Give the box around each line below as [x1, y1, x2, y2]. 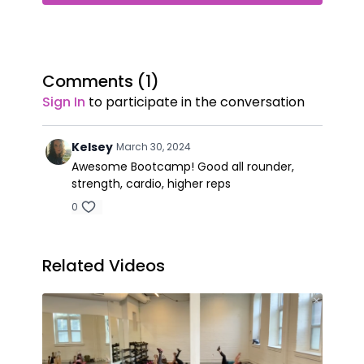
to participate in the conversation [84, 93, 305, 112]
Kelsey [71, 139, 113, 156]
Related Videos [41, 254, 165, 278]
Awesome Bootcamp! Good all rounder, [71, 158, 294, 175]
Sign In [41, 93, 85, 112]
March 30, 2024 [115, 140, 191, 154]
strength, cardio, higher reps [71, 175, 231, 193]
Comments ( [41, 70, 145, 93]
